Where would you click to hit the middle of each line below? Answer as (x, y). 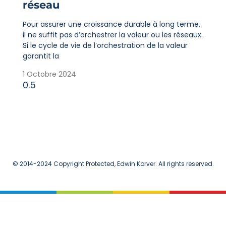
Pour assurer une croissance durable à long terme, (111, 24)
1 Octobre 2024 (49, 74)
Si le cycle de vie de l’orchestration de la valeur (105, 46)
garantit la (41, 56)
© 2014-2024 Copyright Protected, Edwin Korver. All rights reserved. (113, 163)
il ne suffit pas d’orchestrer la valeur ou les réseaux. (112, 35)
